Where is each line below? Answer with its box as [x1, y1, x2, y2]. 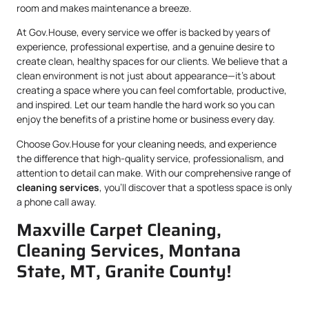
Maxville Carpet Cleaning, [17, 215, 221, 243]
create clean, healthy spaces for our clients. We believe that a [17, 54, 288, 68]
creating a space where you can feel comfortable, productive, [17, 83, 287, 97]
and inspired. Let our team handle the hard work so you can [17, 98, 275, 112]
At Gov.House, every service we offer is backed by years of [17, 26, 270, 39]
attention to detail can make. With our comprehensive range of [17, 166, 291, 179]
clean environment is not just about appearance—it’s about [17, 69, 276, 83]
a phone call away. [17, 195, 97, 208]
